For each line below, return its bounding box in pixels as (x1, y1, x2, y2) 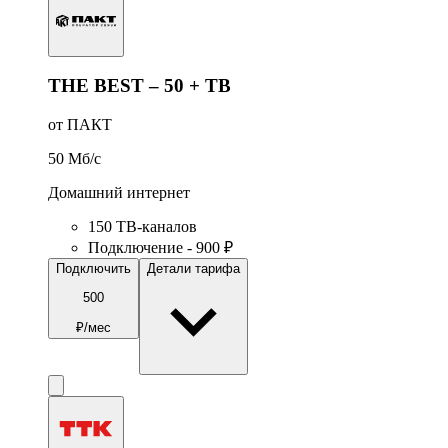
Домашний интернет (48, 184, 190, 202)
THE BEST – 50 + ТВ (48, 75, 231, 97)
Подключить (56, 261, 131, 277)
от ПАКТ (48, 116, 112, 134)
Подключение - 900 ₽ (88, 239, 233, 257)
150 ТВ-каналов (88, 218, 197, 236)
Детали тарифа (147, 261, 240, 277)
